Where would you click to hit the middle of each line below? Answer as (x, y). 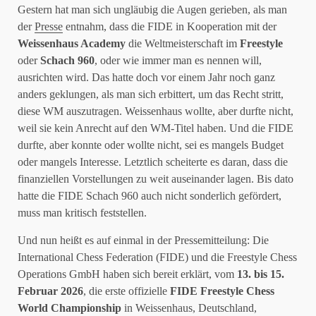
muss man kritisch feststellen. (82, 213)
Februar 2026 (50, 291)
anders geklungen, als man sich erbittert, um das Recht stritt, (151, 94)
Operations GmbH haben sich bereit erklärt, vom (127, 274)
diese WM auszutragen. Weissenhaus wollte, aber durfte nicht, (156, 111)
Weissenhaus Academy (72, 43)
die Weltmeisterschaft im (183, 43)
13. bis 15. (261, 274)
